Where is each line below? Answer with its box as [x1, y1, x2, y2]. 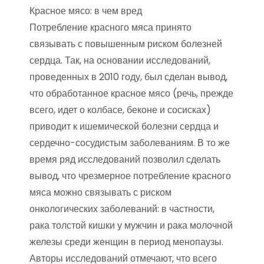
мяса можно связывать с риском [29, 185, 171, 199]
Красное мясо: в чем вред [29, 4, 142, 18]
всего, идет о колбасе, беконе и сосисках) [29, 103, 211, 117]
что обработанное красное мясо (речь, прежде [29, 86, 233, 100]
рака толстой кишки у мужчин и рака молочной [29, 218, 233, 232]
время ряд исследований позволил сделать [29, 152, 220, 166]
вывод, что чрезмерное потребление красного [29, 169, 231, 183]
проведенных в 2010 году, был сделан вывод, [29, 70, 227, 84]
